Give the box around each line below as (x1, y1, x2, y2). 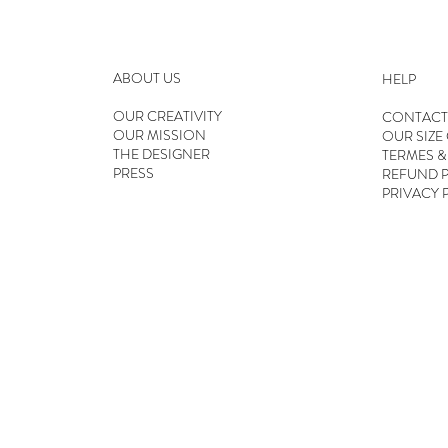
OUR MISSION (112, 125, 206, 146)
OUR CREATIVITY (112, 106, 222, 127)
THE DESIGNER (112, 144, 210, 165)
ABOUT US (112, 68, 181, 89)
